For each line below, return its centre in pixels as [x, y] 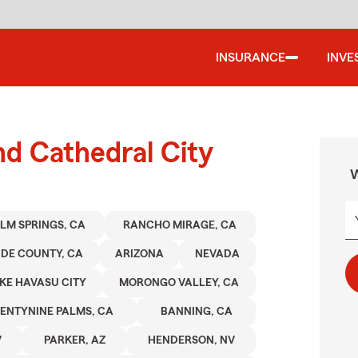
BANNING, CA [196, 312]
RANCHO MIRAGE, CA [180, 225]
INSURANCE [251, 58]
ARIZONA [139, 254]
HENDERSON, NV [191, 340]
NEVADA [218, 254]
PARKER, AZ [74, 340]
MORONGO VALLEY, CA [179, 283]
